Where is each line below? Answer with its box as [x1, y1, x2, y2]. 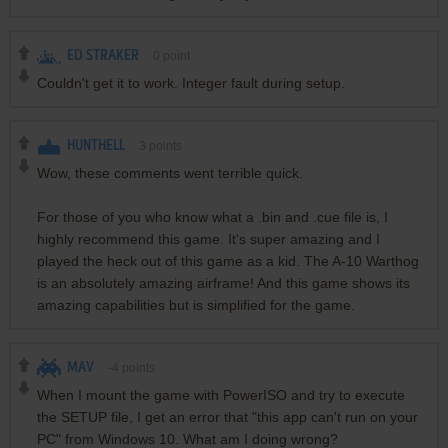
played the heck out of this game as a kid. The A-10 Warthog [36, 253, 419, 270]
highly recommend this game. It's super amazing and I [36, 231, 380, 248]
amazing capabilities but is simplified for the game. [36, 297, 355, 314]
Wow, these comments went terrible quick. [36, 165, 303, 182]
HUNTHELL [66, 139, 125, 154]
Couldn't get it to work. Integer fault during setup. [36, 75, 345, 92]
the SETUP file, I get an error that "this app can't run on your [36, 409, 418, 426]
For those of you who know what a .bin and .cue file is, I [36, 209, 388, 226]
